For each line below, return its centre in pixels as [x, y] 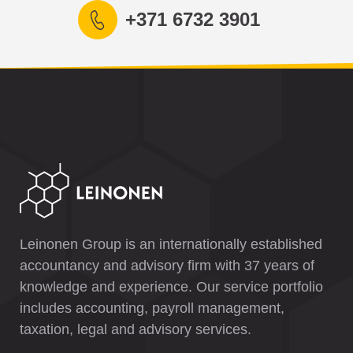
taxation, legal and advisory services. [136, 329]
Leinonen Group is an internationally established [171, 244]
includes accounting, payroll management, [152, 308]
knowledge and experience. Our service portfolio [171, 287]
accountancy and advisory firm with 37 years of [167, 266]
